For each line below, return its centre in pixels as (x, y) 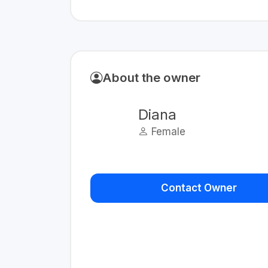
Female (167, 132)
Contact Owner (199, 188)
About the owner (151, 77)
